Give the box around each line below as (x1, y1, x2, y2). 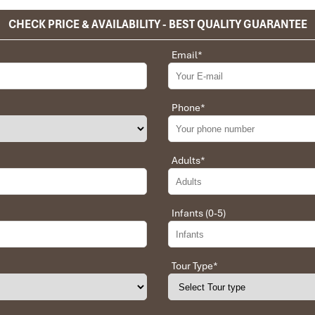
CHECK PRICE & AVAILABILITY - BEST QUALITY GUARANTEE (8, 16, 307, 32)
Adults (172, 154, 200, 167)
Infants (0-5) (172, 207, 226, 220)
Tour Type (172, 259, 213, 273)
